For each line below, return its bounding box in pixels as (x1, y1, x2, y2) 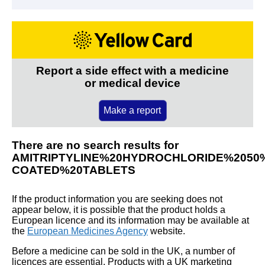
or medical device (85, 76, 180, 89)
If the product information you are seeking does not (12, 193, 222, 204)
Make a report (104, 105, 161, 115)
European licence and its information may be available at (12, 215, 249, 225)
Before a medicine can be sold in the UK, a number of (12, 245, 235, 256)
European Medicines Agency (27, 225, 148, 236)
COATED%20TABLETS (12, 163, 135, 176)
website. (148, 225, 185, 236)
